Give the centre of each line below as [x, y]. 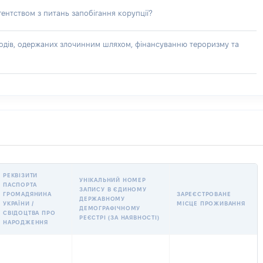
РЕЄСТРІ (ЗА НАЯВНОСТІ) [119, 218]
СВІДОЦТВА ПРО [29, 213]
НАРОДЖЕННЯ [26, 222]
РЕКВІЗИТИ [21, 175]
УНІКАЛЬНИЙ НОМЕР [113, 180]
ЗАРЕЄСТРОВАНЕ [204, 194]
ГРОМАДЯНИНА [27, 194]
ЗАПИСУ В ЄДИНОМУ [113, 189]
